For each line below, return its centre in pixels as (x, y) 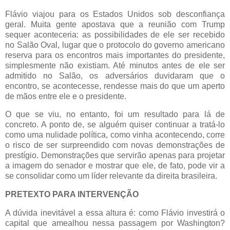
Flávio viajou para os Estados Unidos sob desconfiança (115, 14)
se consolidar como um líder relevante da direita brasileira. (111, 176)
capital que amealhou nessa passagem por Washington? (115, 223)
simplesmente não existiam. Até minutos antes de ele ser (115, 65)
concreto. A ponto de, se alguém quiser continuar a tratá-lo (115, 125)
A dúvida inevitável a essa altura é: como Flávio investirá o (115, 213)
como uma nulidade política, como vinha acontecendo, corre (115, 135)
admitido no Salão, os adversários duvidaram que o (115, 75)
